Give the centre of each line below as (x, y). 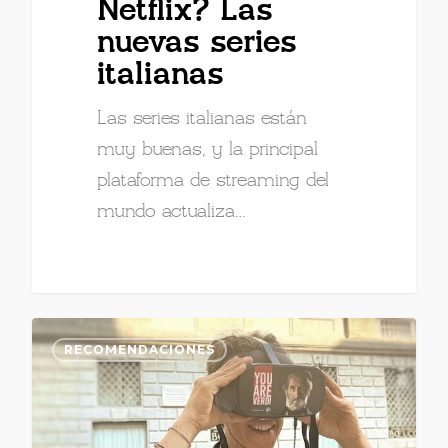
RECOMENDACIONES (139, 350)
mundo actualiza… (172, 212)
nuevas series (197, 44)
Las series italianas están (202, 119)
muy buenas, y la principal (208, 150)
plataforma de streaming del (213, 181)
